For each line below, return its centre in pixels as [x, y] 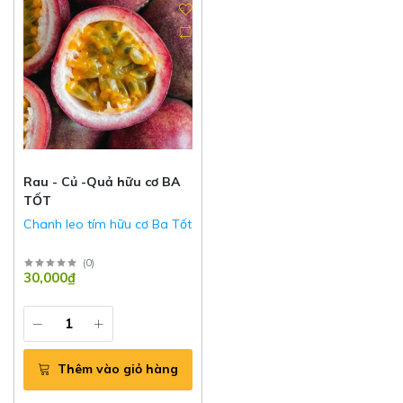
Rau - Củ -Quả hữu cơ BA [102, 181]
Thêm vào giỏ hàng [117, 369]
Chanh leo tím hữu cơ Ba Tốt [107, 224]
